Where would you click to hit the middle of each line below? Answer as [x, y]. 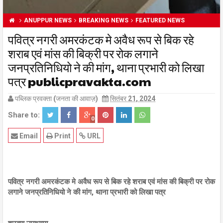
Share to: [24, 115]
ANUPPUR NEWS [48, 20]
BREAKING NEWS [104, 20]
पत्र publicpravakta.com [80, 81]
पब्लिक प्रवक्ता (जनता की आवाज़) [56, 98]
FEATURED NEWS [160, 20]
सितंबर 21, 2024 [133, 98]
